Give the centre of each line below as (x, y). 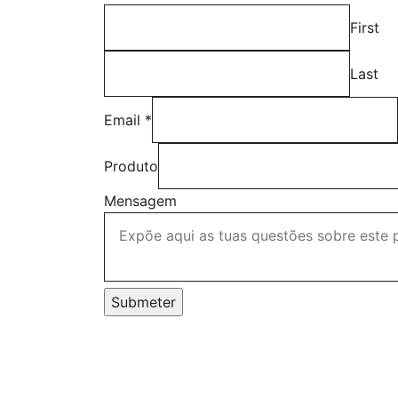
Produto (131, 166)
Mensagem (140, 201)
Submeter (143, 302)
